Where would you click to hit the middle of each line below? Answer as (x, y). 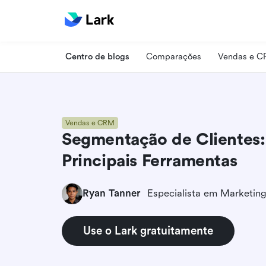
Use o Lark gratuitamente (148, 231)
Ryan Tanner (111, 193)
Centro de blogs (97, 56)
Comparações (174, 56)
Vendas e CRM (90, 123)
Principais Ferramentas (150, 161)
